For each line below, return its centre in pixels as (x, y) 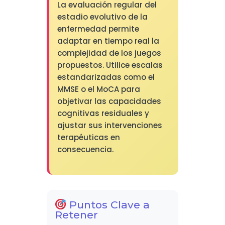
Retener (76, 215)
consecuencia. (85, 150)
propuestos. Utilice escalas (110, 65)
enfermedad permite (98, 29)
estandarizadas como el (106, 77)
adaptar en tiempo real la (108, 41)
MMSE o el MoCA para (98, 89)
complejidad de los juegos (109, 53)
